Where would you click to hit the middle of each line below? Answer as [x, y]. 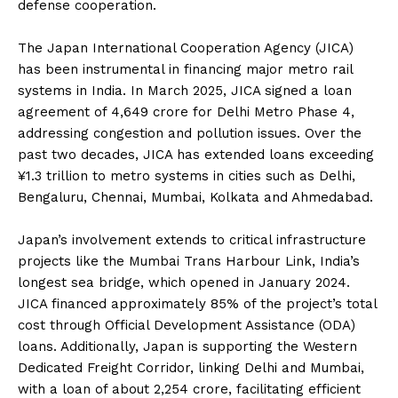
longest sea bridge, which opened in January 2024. [184, 283]
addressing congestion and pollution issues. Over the [190, 134]
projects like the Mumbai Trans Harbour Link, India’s [189, 262]
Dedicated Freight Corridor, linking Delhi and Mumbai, [191, 368]
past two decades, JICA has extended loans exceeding [196, 155]
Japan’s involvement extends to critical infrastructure [192, 240]
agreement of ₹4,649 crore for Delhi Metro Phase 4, [186, 112]
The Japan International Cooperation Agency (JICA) [186, 48]
